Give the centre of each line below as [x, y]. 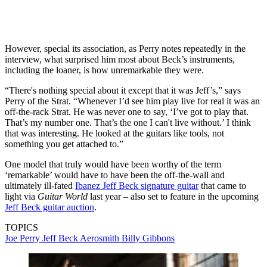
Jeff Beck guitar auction [49, 207]
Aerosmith [101, 238]
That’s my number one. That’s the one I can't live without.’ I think [128, 122]
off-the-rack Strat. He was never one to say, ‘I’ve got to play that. [127, 111]
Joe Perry [24, 238]
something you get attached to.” [64, 144]
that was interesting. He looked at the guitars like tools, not [114, 133]
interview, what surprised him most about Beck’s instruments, [120, 59]
